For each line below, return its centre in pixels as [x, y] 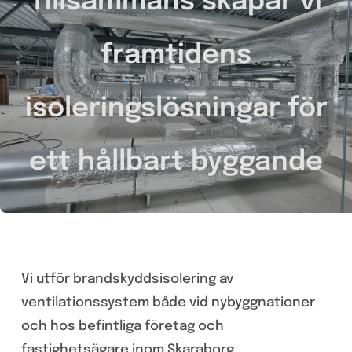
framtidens [176, 55]
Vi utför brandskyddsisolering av [127, 279]
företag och [184, 326]
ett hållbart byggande [176, 162]
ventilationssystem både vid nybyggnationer [168, 302]
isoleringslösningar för [176, 108]
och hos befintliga [82, 326]
